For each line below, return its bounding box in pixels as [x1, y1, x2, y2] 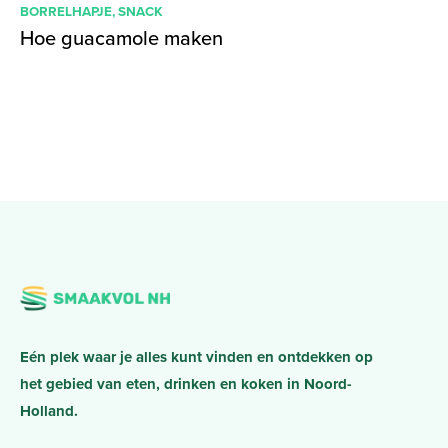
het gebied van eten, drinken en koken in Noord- [20, 373, 352, 396]
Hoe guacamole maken [20, 22, 223, 53]
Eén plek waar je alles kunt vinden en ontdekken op [20, 346, 373, 369]
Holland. [20, 400, 78, 423]
